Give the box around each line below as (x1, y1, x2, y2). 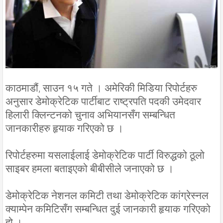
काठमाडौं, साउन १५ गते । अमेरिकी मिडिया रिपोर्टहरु (5, 82, 197, 95)
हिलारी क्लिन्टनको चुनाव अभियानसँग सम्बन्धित (5, 109, 175, 121)
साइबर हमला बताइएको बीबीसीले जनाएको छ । (5, 163, 174, 175)
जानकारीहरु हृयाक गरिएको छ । (5, 122, 123, 135)
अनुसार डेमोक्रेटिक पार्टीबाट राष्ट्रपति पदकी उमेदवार (5, 96, 201, 108)
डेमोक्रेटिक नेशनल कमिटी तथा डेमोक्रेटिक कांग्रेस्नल (5, 190, 209, 202)
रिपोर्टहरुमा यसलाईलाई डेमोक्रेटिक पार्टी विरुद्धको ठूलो (5, 149, 205, 162)
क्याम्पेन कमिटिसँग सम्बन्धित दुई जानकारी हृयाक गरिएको (5, 203, 211, 216)
